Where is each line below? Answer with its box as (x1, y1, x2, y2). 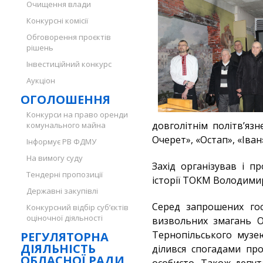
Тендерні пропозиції (26, 169, 103, 180)
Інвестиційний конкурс (26, 59, 112, 69)
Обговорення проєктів (26, 32, 111, 42)
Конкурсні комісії (26, 15, 88, 26)
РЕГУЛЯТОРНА (21, 229, 109, 245)
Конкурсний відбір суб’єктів (26, 202, 129, 213)
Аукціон (26, 75, 55, 86)
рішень (26, 42, 53, 53)
